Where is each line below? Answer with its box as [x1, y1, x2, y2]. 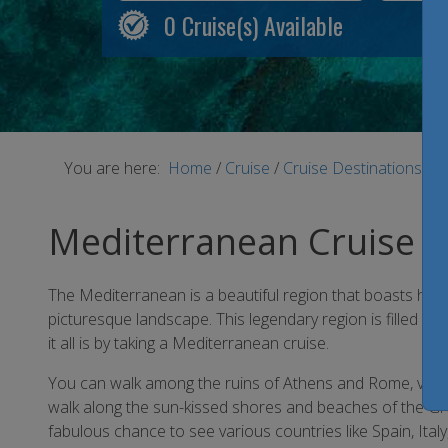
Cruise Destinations [283, 157, 426, 179]
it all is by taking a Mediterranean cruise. [48, 332, 329, 354]
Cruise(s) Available [176, 7, 343, 43]
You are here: [64, 157, 168, 179]
